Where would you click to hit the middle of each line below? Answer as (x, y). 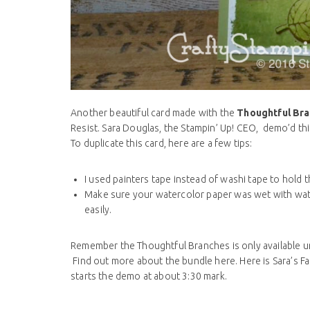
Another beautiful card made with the (154, 113)
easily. (98, 210)
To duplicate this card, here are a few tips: (162, 144)
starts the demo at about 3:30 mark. (149, 276)
